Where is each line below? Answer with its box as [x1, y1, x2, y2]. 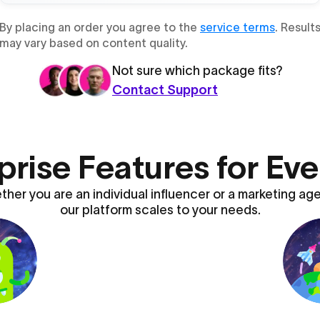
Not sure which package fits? [112, 64, 283, 78]
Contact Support [112, 83, 218, 97]
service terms [200, 21, 275, 34]
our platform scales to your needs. [59, 203, 261, 217]
